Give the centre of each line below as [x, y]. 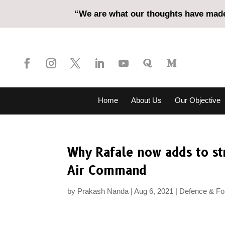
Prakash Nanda [103, 191]
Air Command [107, 171]
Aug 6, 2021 [154, 191]
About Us [146, 100]
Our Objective [197, 100]
